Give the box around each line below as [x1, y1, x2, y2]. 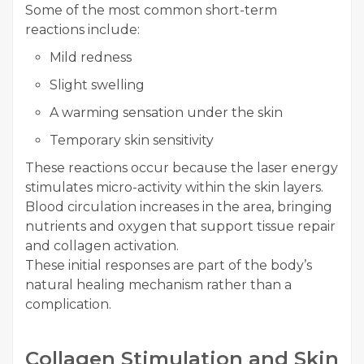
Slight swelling [50, 77, 145, 93]
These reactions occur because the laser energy [25, 160, 338, 176]
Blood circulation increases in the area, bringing [25, 199, 332, 215]
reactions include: [25, 22, 140, 38]
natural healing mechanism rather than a [25, 277, 292, 293]
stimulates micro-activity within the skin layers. [25, 180, 323, 196]
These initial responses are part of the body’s [25, 258, 312, 274]
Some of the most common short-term [25, 2, 277, 19]
